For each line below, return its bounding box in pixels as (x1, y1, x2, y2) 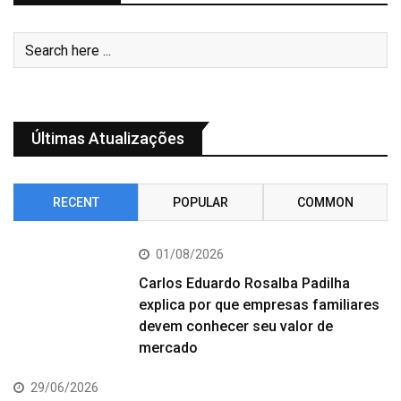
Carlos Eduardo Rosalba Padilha (139, 275, 351, 293)
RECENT (52, 195, 99, 210)
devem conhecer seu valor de (139, 318, 334, 336)
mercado (139, 339, 199, 357)
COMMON (296, 195, 354, 210)
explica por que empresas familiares (139, 296, 380, 314)
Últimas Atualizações (31, 129, 184, 149)
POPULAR (172, 195, 228, 210)
